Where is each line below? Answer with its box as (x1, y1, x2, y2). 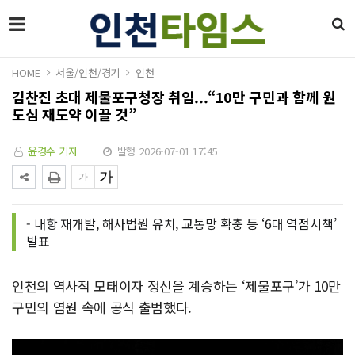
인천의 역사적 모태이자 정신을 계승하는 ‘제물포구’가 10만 (12, 276, 341, 296)
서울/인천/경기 (55, 65, 120, 80)
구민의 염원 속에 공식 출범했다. (12, 297, 192, 317)
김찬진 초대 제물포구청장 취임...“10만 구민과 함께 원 (12, 86, 336, 107)
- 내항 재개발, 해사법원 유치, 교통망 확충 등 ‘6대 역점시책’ (26, 214, 337, 233)
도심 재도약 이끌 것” (12, 104, 136, 124)
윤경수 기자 (27, 143, 78, 158)
